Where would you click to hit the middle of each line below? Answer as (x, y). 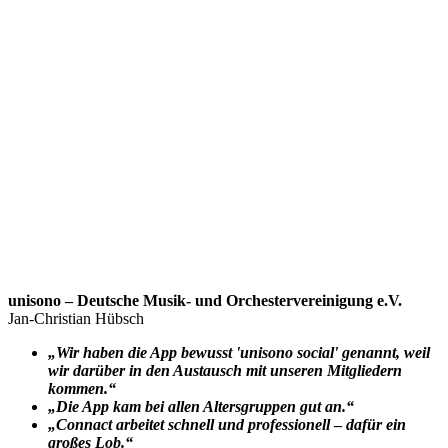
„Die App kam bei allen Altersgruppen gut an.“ (201, 406)
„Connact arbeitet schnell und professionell (191, 424)
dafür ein (374, 424)
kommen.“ (82, 388)
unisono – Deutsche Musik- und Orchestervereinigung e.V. (205, 300)
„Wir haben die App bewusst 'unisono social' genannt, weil (239, 352)
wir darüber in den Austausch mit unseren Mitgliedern (225, 370)
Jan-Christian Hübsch (76, 318)
